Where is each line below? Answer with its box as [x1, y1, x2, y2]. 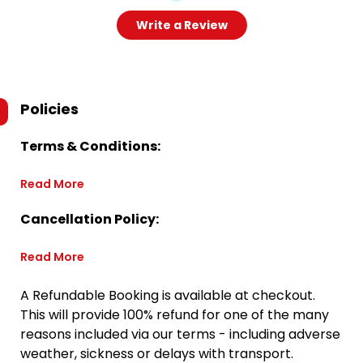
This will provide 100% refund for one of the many [20, 305, 329, 324]
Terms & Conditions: [20, 137, 160, 156]
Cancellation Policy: [20, 210, 159, 228]
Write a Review [135, 17, 228, 33]
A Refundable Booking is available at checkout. [20, 286, 315, 305]
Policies [20, 99, 79, 119]
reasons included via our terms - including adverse [20, 325, 340, 344]
